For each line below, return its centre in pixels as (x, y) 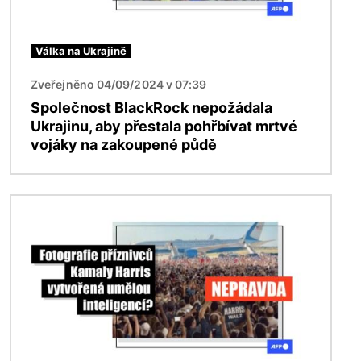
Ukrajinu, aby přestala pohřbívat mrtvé (164, 126)
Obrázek (37, 204)
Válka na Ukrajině (81, 50)
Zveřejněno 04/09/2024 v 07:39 (119, 84)
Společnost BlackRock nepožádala (151, 107)
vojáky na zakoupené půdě (124, 144)
